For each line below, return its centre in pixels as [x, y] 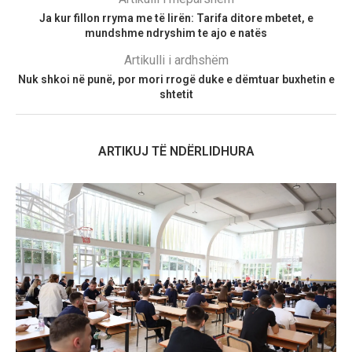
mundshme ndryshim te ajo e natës [176, 33]
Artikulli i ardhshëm [176, 60]
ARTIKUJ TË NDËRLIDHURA [176, 151]
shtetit [176, 94]
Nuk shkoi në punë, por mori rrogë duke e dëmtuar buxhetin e [176, 79]
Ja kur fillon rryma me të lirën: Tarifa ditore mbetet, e [176, 18]
